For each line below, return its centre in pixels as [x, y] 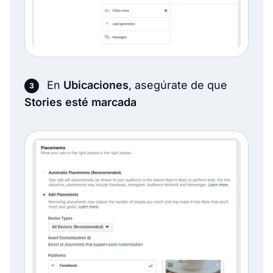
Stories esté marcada [80, 102]
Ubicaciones [96, 85]
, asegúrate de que [178, 85]
